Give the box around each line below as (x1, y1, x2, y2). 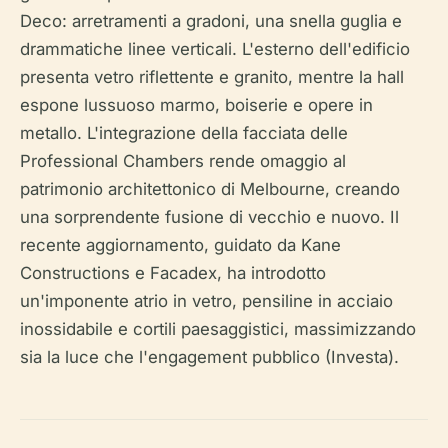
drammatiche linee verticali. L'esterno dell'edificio (20, 39, 410, 60)
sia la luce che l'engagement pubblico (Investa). (20, 347, 399, 368)
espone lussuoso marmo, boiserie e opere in (20, 95, 373, 116)
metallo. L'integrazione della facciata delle (20, 123, 348, 144)
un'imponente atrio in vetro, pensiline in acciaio (20, 291, 393, 312)
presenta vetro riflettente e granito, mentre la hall (20, 67, 404, 88)
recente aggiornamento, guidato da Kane (20, 235, 341, 256)
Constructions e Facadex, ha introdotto (20, 263, 326, 284)
